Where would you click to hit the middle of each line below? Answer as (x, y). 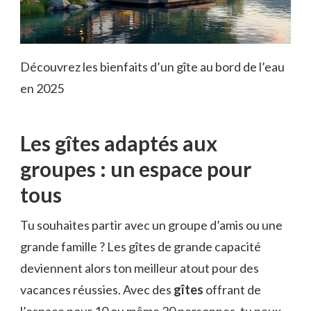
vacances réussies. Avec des (97, 290)
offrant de (232, 290)
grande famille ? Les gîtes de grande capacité (141, 247)
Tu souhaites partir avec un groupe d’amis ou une (151, 225)
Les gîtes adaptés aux (119, 143)
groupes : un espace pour (136, 169)
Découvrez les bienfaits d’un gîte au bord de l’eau (152, 67)
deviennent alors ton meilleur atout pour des (140, 268)
